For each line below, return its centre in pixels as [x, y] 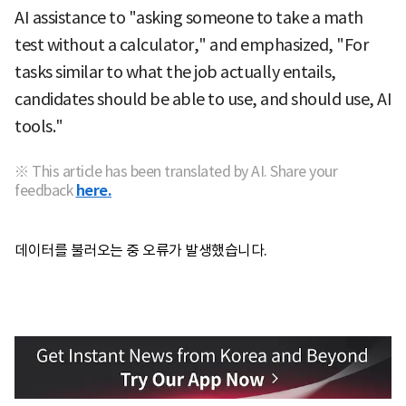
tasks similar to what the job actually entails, [175, 72]
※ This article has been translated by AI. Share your [176, 171]
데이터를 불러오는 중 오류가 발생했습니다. [141, 250]
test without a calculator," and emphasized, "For [191, 44]
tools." [39, 126]
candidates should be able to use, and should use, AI [203, 99]
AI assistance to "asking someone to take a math [189, 17]
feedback [43, 190]
